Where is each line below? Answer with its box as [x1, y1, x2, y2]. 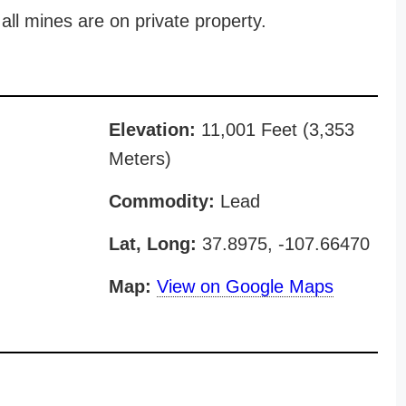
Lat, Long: [108, 234, 197, 254]
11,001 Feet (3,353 [195, 120, 354, 140]
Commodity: [108, 191, 215, 211]
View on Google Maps [156, 276, 333, 296]
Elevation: [108, 120, 196, 140]
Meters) [108, 149, 171, 169]
